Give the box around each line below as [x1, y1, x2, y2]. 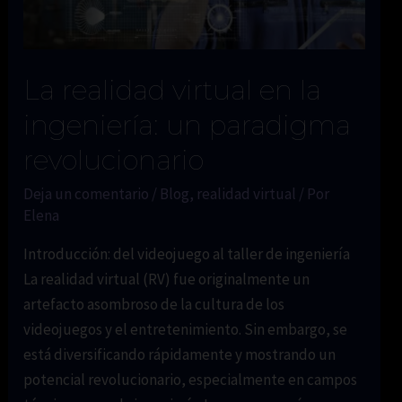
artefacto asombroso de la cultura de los [23, 293, 285, 314]
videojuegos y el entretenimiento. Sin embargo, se [23, 319, 348, 339]
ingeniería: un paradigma [23, 108, 352, 142]
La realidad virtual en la [23, 73, 322, 107]
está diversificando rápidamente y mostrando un [23, 344, 336, 364]
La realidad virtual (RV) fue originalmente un [23, 268, 310, 289]
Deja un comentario [23, 183, 150, 204]
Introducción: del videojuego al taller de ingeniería [23, 243, 351, 264]
